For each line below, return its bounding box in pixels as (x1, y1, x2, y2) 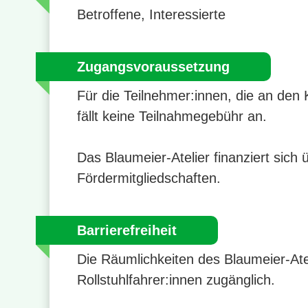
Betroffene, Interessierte (77, 7, 225, 23)
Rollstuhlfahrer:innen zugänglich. (77, 272, 275, 288)
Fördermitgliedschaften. (77, 170, 221, 186)
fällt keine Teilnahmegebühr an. (77, 109, 267, 124)
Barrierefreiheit (77, 223, 177, 239)
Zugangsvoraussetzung (77, 59, 230, 75)
